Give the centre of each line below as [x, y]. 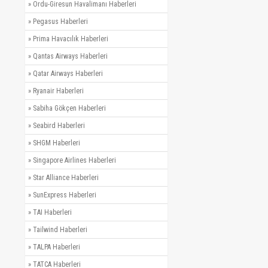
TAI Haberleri [52, 213]
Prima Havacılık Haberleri [71, 39]
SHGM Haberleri [57, 143]
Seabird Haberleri [59, 126]
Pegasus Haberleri [60, 22]
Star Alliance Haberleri [66, 178]
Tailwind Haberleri [60, 230]
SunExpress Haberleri [65, 195]
